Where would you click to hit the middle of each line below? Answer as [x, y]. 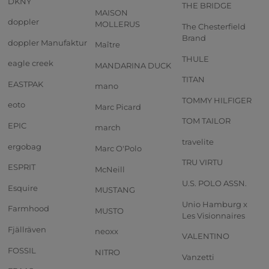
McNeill [110, 169]
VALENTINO [206, 236]
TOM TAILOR [206, 121]
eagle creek [31, 63]
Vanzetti [198, 257]
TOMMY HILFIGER [217, 100]
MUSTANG [115, 190]
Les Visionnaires [213, 215]
